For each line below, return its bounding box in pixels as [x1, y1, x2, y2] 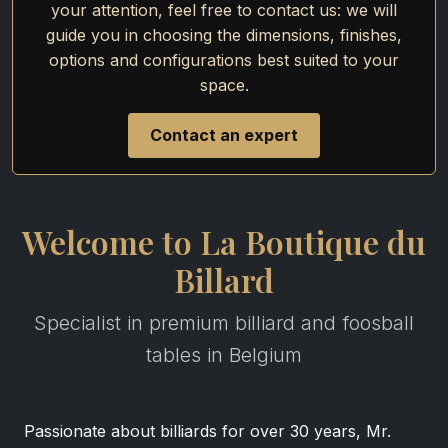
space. [199, 75, 249, 95]
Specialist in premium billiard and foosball [34, 311, 414, 335]
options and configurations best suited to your [49, 50, 399, 70]
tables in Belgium [146, 343, 302, 367]
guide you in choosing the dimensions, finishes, [46, 25, 402, 45]
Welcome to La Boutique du [22, 220, 426, 263]
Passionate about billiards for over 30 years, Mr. [24, 421, 391, 441]
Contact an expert [150, 125, 298, 145]
